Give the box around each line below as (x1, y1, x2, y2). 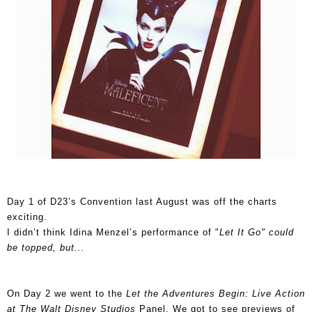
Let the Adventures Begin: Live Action (126, 288, 305, 299)
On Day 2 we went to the (7, 288, 126, 299)
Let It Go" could (219, 226, 294, 237)
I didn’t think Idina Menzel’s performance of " (7, 226, 219, 237)
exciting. (7, 211, 47, 222)
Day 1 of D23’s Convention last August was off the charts (7, 196, 277, 207)
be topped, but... (7, 242, 85, 253)
